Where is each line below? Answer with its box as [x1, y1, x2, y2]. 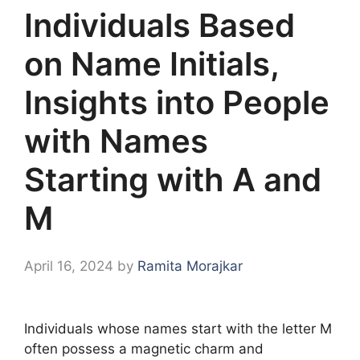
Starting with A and [24, 160, 321, 200]
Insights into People [24, 83, 329, 123]
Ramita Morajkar [137, 258, 243, 275]
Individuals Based [24, 6, 295, 46]
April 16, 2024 [24, 258, 113, 275]
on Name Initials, [24, 44, 279, 84]
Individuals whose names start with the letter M [24, 321, 332, 337]
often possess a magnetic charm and [24, 341, 264, 358]
